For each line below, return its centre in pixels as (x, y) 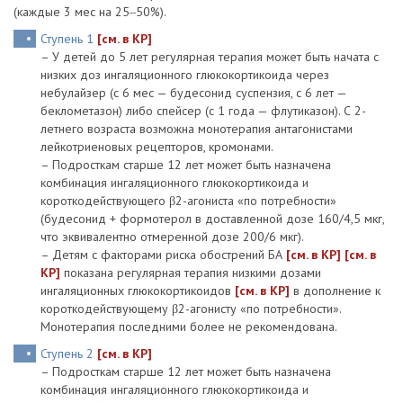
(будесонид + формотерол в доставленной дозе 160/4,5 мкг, (212, 219)
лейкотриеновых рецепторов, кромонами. (157, 147)
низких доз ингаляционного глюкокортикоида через (185, 75)
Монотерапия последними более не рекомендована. (189, 327)
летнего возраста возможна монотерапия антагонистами (197, 129)
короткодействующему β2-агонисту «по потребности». (191, 309)
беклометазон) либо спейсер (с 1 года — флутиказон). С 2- (203, 111)
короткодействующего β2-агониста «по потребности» (188, 201)
